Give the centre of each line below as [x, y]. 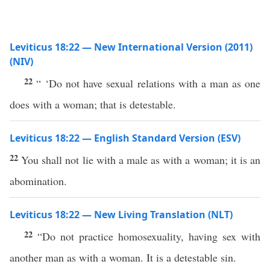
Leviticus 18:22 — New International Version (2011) [131, 47]
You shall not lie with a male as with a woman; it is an [141, 160]
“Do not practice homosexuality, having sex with [149, 236]
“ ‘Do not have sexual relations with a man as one [149, 83]
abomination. [38, 181]
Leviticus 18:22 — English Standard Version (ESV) [125, 138]
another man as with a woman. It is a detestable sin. [123, 257]
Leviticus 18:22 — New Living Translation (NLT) [121, 215]
